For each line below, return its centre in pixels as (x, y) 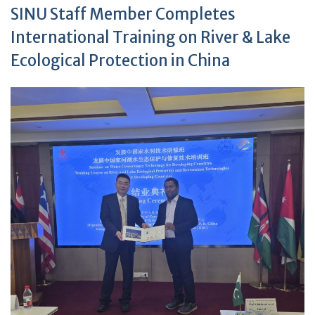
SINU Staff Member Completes (123, 14)
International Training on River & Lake (150, 38)
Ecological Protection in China (120, 61)
